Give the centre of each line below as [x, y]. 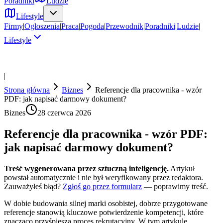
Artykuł [182, 168]
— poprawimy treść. [176, 186]
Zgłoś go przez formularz [102, 186]
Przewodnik [124, 26]
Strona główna [27, 90]
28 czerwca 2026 [64, 113]
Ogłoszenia [42, 26]
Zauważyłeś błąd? [32, 186]
